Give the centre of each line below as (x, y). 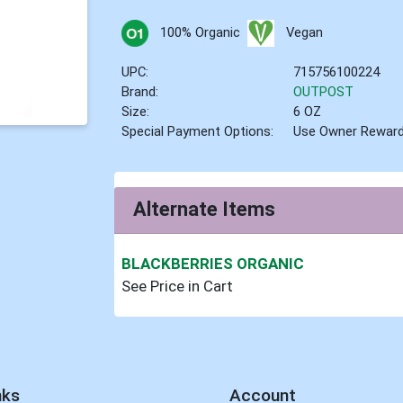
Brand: (140, 91)
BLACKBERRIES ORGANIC (213, 264)
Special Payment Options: (198, 131)
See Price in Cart (178, 287)
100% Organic (200, 32)
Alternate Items (205, 210)
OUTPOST (324, 91)
